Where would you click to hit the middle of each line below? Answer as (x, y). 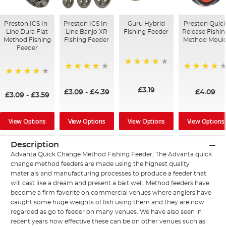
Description (35, 145)
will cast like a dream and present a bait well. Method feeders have (110, 183)
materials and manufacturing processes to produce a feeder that (109, 174)
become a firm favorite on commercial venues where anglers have (111, 193)
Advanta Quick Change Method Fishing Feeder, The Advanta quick (111, 155)
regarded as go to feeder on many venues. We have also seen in (106, 212)
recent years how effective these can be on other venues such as (108, 222)
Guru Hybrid (146, 24)
